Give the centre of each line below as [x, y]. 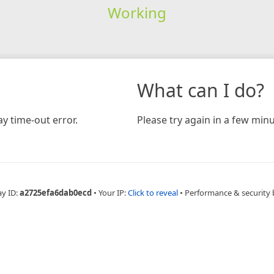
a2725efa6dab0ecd [56, 192]
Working [137, 12]
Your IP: [113, 192]
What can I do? [201, 90]
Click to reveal [153, 192]
